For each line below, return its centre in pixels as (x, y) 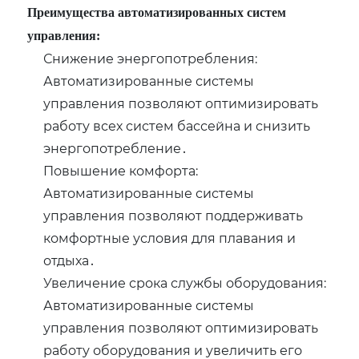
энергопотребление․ (116, 148)
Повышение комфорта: (121, 171)
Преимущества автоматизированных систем (157, 13)
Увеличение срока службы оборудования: (185, 283)
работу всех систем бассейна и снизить (177, 126)
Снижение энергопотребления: (151, 58)
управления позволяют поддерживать (173, 216)
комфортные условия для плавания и (170, 238)
